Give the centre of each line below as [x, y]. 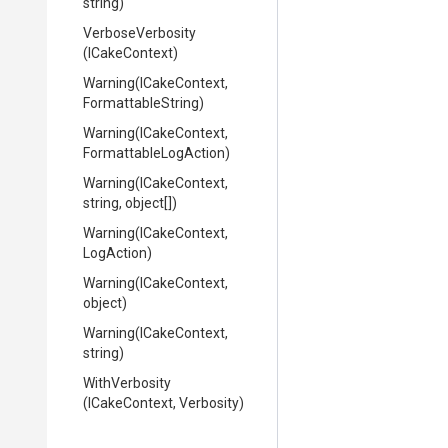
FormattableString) [143, 103]
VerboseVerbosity [139, 33]
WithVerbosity [127, 383]
